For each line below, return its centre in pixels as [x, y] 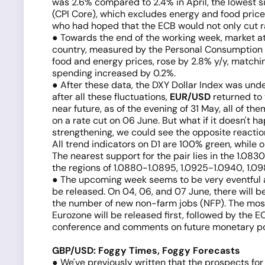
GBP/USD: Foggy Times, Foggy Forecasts [146, 251]
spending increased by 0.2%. [114, 73]
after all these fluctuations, [111, 97]
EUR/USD [190, 97]
